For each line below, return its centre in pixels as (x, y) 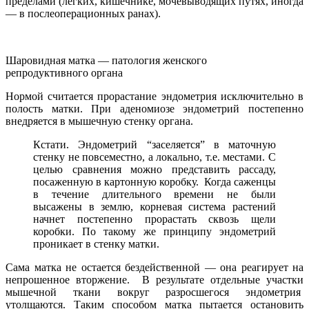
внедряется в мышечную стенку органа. (99, 121)
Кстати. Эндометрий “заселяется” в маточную (154, 144)
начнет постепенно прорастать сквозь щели (154, 219)
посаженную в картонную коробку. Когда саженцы (154, 181)
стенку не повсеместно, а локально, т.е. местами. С (154, 157)
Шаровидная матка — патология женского (106, 60)
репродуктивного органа (64, 72)
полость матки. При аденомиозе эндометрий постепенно (154, 108)
